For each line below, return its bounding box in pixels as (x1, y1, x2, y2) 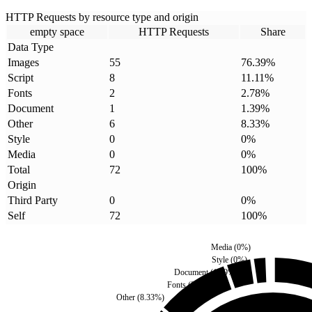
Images (8, 56, 39, 69)
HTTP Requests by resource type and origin (6, 11, 198, 24)
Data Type (8, 41, 54, 54)
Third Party (8, 194, 58, 207)
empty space (30, 26, 84, 38)
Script (8, 72, 33, 84)
